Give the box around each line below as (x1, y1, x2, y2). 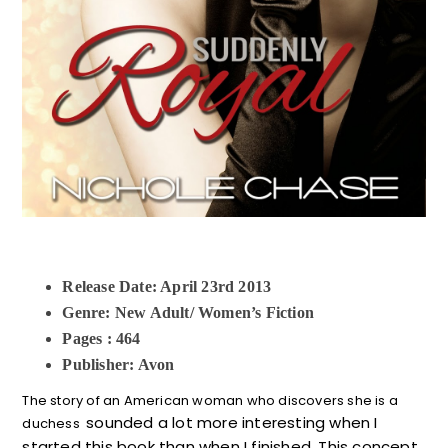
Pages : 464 (62, 329, 141, 347)
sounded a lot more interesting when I (86, 411, 378, 433)
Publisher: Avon (62, 355, 175, 373)
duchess (22, 413, 87, 433)
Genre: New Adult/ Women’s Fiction (62, 303, 314, 321)
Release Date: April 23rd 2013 (62, 277, 272, 295)
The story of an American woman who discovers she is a (22, 390, 398, 410)
